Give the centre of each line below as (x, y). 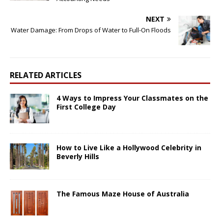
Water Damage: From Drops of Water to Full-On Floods (91, 30)
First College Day (86, 107)
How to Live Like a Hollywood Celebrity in (129, 147)
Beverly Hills (78, 156)
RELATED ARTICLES (46, 75)
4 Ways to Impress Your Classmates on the (132, 98)
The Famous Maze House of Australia (123, 193)
